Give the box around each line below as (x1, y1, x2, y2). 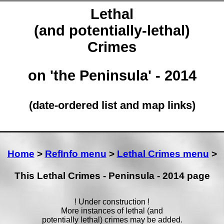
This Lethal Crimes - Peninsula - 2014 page (14, 170, 210, 181)
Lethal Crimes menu (116, 148, 209, 159)
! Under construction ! (74, 197, 149, 206)
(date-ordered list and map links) (28, 98, 195, 111)
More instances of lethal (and (61, 206, 163, 215)
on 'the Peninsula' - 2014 (27, 67, 196, 83)
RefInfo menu (44, 148, 106, 159)
